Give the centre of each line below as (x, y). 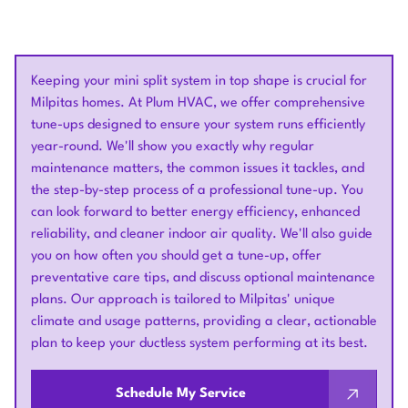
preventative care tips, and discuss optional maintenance (203, 278)
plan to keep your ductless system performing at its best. (199, 344)
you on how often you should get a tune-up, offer (176, 256)
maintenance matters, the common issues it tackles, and (198, 169)
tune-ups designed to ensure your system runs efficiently (198, 125)
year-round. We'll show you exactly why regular (173, 147)
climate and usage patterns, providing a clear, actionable (204, 322)
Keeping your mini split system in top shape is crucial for (199, 82)
